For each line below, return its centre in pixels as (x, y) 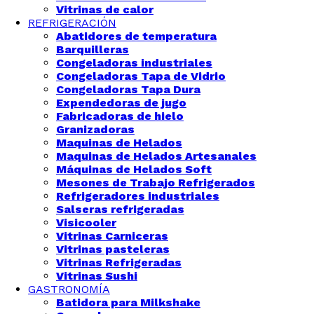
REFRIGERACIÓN (72, 23)
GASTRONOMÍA (69, 289)
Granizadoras (95, 129)
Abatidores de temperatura (136, 36)
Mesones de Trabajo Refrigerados (156, 183)
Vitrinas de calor (105, 9)
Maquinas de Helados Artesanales (156, 156)
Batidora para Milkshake (128, 302)
